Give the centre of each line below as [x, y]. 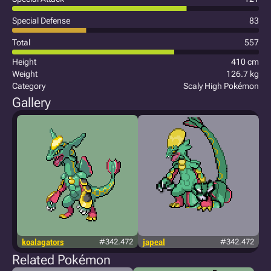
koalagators [43, 242]
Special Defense [41, 21]
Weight [25, 74]
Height [24, 62]
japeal [154, 242]
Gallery [31, 103]
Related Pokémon [61, 260]
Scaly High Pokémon [221, 86]
